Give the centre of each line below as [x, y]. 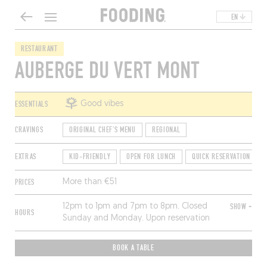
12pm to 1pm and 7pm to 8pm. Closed [135, 207]
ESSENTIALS [31, 104]
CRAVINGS [29, 130]
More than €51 [89, 182]
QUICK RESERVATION [221, 157]
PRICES [25, 182]
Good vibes [102, 104]
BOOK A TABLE [133, 248]
